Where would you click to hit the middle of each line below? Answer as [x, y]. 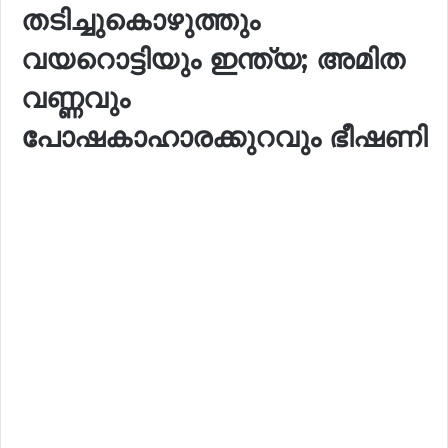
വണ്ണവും [75, 97]
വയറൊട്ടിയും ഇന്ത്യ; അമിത [213, 58]
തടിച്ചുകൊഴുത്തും [140, 19]
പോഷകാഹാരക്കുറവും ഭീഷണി [224, 136]
